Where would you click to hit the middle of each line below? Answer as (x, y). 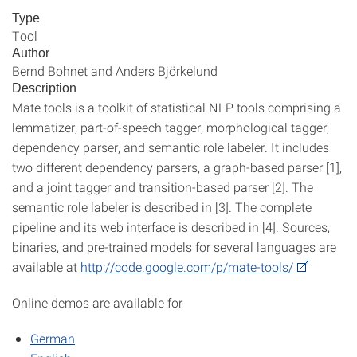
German (53, 338)
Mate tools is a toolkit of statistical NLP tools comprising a (177, 107)
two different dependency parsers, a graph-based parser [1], (177, 167)
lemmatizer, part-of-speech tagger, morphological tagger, (171, 127)
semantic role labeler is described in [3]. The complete (162, 207)
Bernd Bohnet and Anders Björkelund (115, 71)
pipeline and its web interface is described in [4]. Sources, (171, 227)
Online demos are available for (97, 302)
